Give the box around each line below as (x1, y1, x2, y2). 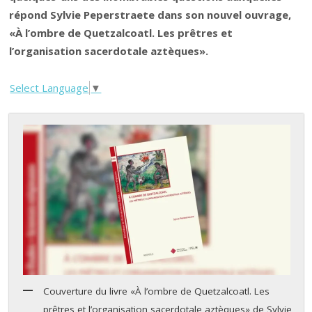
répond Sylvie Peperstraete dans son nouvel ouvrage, (9, 8, 292, 22)
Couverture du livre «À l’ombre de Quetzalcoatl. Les (43, 285, 270, 298)
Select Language (10, 80, 89, 95)
